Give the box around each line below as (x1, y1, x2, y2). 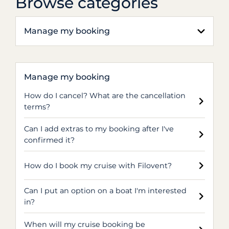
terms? (24, 102, 50, 111)
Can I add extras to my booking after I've (24, 124, 174, 133)
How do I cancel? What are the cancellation (24, 90, 186, 100)
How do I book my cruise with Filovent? (24, 161, 172, 170)
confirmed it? (24, 135, 75, 145)
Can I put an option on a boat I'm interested (24, 186, 187, 195)
